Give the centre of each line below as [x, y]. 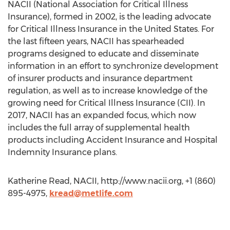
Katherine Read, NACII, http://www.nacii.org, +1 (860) [112, 181]
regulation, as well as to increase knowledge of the [108, 91]
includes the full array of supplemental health [99, 128]
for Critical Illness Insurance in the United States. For [111, 29]
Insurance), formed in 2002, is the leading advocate [109, 17]
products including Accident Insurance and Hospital [113, 140]
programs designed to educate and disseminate [103, 54]
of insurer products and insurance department [100, 78]
